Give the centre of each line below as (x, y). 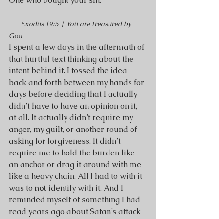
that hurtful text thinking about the (72, 59)
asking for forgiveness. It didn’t (66, 141)
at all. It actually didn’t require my (72, 118)
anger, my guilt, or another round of (74, 129)
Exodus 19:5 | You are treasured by (77, 24)
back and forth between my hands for (77, 82)
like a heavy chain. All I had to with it (77, 176)
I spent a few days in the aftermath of (77, 47)
